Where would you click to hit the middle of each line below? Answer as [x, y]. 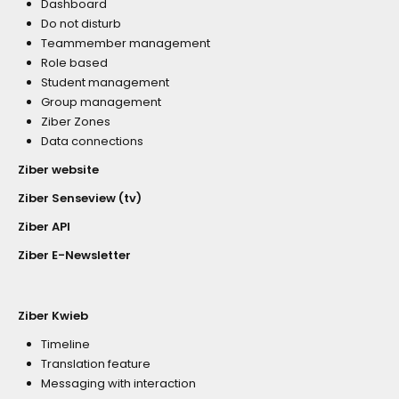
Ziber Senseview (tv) [80, 198]
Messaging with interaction [118, 383]
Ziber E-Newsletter [74, 255]
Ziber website [58, 169]
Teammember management [126, 43]
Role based [74, 62]
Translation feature [96, 363]
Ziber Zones [76, 121]
